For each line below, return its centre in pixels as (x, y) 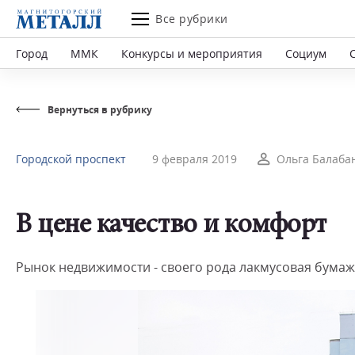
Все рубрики (192, 19)
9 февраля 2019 (195, 159)
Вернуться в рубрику (100, 110)
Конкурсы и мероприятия (192, 53)
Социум (306, 53)
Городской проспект (71, 159)
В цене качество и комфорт (171, 226)
